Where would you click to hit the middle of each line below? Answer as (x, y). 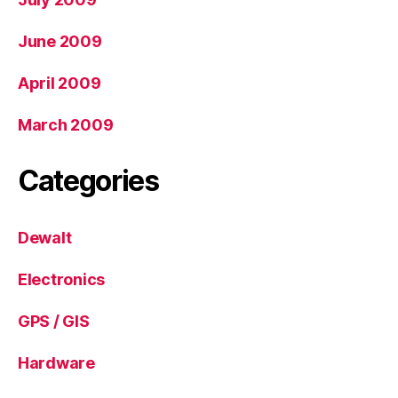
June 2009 (60, 41)
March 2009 (66, 125)
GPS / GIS (54, 321)
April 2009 (60, 83)
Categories (88, 181)
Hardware (56, 363)
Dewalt (45, 238)
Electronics (62, 279)
